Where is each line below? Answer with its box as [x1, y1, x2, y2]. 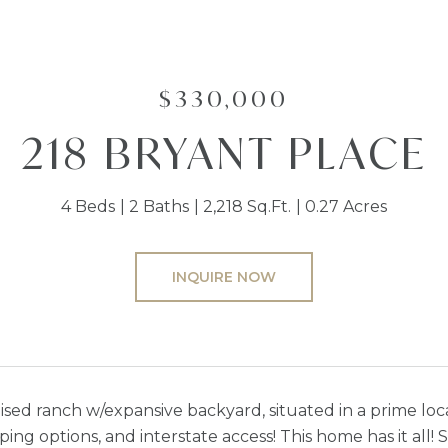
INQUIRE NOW [172, 268, 276, 286]
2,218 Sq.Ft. [203, 197, 291, 216]
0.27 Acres [305, 197, 387, 216]
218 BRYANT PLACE [20, 125, 428, 181]
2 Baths [129, 197, 189, 216]
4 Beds [61, 197, 115, 216]
